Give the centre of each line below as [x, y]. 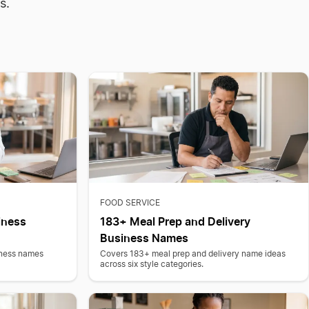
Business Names [144, 238]
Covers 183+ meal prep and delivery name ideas [192, 254]
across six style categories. [151, 264]
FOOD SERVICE [130, 203]
